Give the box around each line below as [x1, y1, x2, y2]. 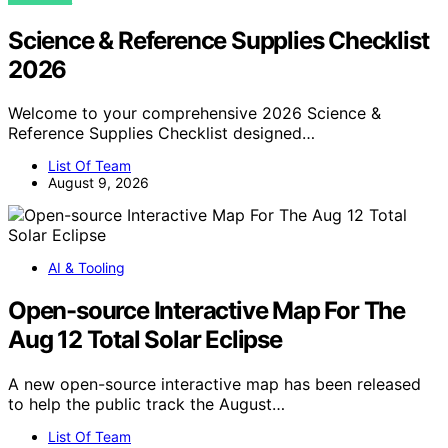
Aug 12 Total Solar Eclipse [8, 325, 282, 355]
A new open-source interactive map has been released [8, 374, 421, 395]
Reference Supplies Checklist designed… [8, 123, 315, 144]
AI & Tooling [48, 259, 125, 277]
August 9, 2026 [48, 174, 149, 192]
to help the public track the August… [8, 394, 285, 415]
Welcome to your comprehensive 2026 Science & [8, 103, 381, 124]
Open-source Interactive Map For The [8, 296, 405, 326]
